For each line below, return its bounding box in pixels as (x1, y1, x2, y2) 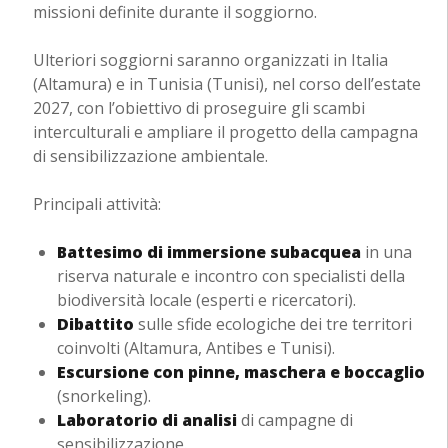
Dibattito (56, 313, 134, 336)
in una (360, 241, 412, 264)
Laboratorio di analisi (56, 409, 237, 432)
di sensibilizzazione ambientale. (32, 145, 268, 168)
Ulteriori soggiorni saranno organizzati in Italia (32, 49, 388, 72)
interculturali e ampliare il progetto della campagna (32, 121, 418, 144)
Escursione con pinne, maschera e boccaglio (56, 361, 425, 384)
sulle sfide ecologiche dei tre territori (133, 313, 412, 336)
